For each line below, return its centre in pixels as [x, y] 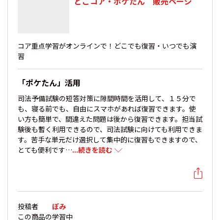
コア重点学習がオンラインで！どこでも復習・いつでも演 [107, 46]
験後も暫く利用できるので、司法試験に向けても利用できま [110, 129]
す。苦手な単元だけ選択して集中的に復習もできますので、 [110, 139]
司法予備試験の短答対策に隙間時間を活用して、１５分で [107, 98]
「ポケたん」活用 [49, 82]
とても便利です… [45, 150]
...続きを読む [92, 150]
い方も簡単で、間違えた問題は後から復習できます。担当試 [110, 119]
